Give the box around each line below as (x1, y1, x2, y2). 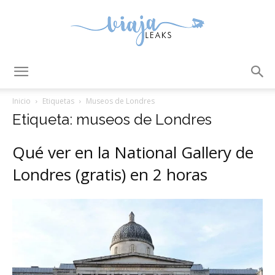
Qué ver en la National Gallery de (12, 141, 254, 163)
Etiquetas (42, 96, 74, 106)
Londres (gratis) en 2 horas (12, 163, 207, 185)
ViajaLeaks (137, 68, 179, 80)
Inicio (12, 96, 31, 106)
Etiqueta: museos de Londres (12, 110, 212, 128)
